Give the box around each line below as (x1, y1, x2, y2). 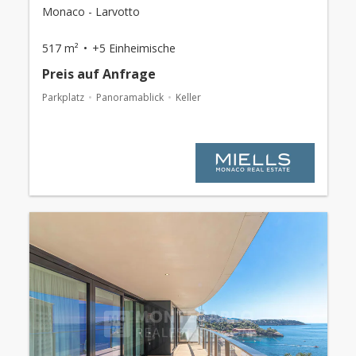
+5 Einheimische (91, 41, 176, 56)
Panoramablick (95, 91, 164, 105)
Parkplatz (41, 91, 84, 105)
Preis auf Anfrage (41, 65, 156, 83)
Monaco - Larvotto (41, 4, 140, 20)
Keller (175, 91, 201, 105)
